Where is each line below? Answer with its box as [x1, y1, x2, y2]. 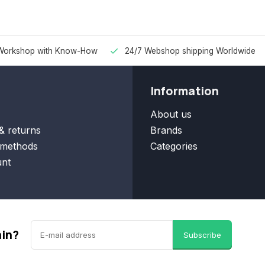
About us [150, 108, 192, 120]
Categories [150, 140, 198, 152]
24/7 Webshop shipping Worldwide [125, 46, 256, 56]
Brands [150, 124, 182, 136]
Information [150, 83, 219, 99]
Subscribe [183, 230, 221, 240]
